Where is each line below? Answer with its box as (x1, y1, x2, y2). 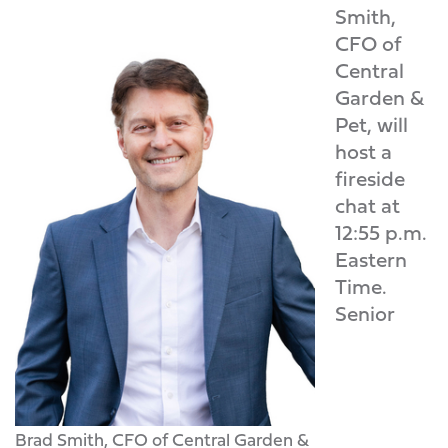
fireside (335, 163, 405, 194)
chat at (335, 190, 400, 221)
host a (335, 136, 392, 167)
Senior (335, 298, 394, 329)
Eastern (335, 244, 407, 275)
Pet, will (335, 109, 408, 140)
